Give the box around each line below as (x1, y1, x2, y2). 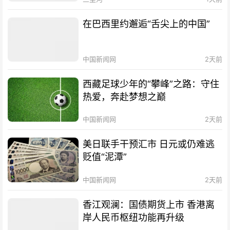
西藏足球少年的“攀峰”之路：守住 (83, 79, 220, 90)
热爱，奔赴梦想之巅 (83, 91, 166, 103)
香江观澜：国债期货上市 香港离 (83, 199, 215, 210)
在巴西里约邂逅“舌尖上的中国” (83, 18, 210, 29)
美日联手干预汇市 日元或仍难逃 (83, 139, 215, 150)
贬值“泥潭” (83, 151, 127, 163)
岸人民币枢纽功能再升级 (83, 212, 185, 223)
